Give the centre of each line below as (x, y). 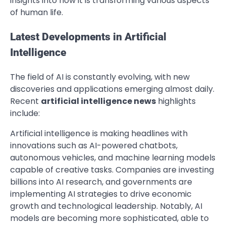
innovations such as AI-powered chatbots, (94, 145)
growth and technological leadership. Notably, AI (106, 206)
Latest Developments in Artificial (88, 37)
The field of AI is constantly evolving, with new (100, 77)
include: (25, 113)
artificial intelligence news (98, 101)
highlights (176, 101)
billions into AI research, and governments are (101, 182)
